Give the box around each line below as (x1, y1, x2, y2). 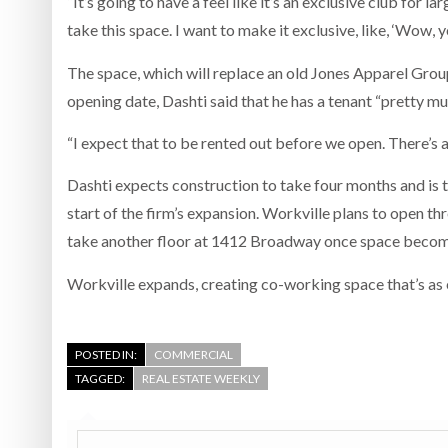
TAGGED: (75, 371, 125, 387)
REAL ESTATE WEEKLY (142, 371, 260, 387)
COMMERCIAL (154, 347, 233, 363)
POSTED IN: (75, 347, 137, 363)
